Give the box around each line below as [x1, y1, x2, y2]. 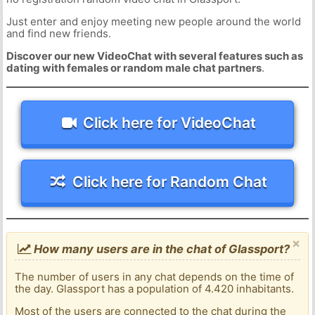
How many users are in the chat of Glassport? [31, 242, 290, 257]
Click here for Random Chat [72, 172, 267, 191]
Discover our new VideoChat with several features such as [6, 49, 303, 63]
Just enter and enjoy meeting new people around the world [6, 15, 301, 29]
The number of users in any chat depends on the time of [15, 270, 295, 284]
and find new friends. [6, 27, 111, 41]
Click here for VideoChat [83, 113, 257, 131]
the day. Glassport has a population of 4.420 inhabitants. [15, 282, 295, 296]
